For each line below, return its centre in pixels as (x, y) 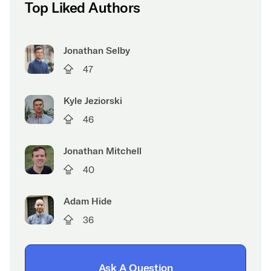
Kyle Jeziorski (93, 100)
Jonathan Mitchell (103, 150)
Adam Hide (88, 201)
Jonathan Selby (97, 50)
